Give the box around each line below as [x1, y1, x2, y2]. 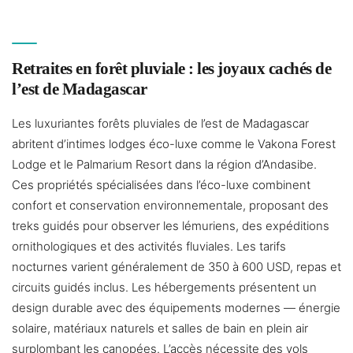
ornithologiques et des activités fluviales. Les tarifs [12, 239, 286, 255]
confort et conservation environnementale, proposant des [12, 198, 329, 214]
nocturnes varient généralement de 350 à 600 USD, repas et [12, 259, 341, 275]
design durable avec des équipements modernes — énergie [12, 300, 340, 316]
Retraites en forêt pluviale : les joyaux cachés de [12, 59, 331, 79]
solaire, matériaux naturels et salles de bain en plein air [12, 321, 308, 336]
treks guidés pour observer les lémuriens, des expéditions [12, 218, 329, 234]
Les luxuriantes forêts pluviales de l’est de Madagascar [12, 116, 309, 132]
